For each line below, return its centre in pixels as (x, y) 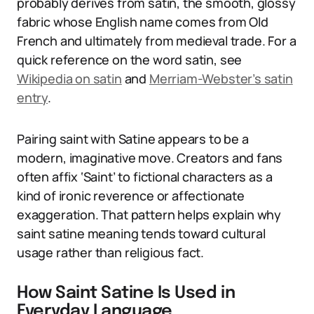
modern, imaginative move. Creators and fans (150, 158)
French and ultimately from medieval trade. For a (157, 41)
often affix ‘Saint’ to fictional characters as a (145, 177)
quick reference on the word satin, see (130, 60)
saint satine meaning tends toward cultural (141, 233)
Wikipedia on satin (69, 78)
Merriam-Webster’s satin (221, 78)
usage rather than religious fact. (111, 252)
